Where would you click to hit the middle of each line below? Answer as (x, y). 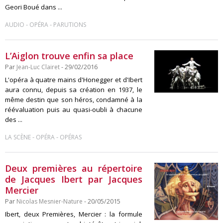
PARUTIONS (70, 25)
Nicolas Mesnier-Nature (50, 201)
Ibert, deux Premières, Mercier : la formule (74, 214)
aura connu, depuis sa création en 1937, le (74, 90)
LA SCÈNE (18, 137)
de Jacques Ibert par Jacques (74, 179)
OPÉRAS (71, 137)
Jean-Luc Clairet (38, 67)
